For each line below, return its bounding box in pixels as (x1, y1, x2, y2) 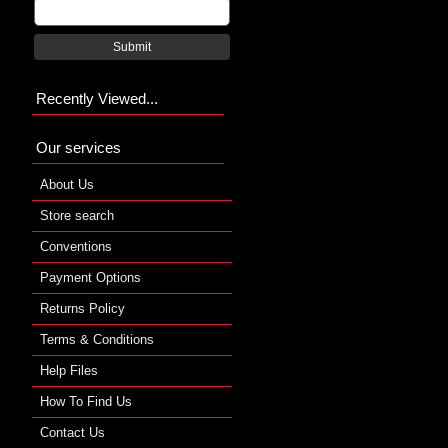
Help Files (40, 362, 98, 378)
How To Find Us (40, 393, 132, 409)
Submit (113, 40, 151, 53)
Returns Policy (40, 300, 125, 316)
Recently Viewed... (36, 89, 158, 107)
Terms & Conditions (40, 331, 154, 347)
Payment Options (40, 269, 141, 285)
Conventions (40, 238, 112, 254)
